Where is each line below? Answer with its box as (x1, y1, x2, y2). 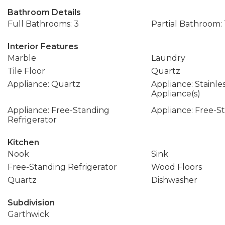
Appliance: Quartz (8, 79, 80, 89)
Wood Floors (151, 162, 202, 172)
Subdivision (8, 198, 55, 207)
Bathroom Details (8, 8, 81, 17)
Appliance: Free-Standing (8, 105, 109, 115)
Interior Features (8, 42, 78, 51)
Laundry (151, 53, 185, 63)
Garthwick (8, 209, 49, 219)
